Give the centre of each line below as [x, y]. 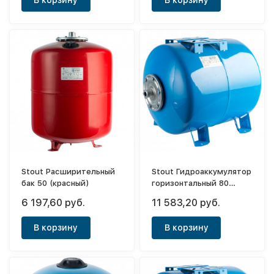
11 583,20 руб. [186, 203]
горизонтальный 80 [191, 183]
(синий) [167, 195]
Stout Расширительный [68, 172]
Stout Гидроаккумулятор [202, 172]
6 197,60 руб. [54, 203]
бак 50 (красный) [56, 183]
